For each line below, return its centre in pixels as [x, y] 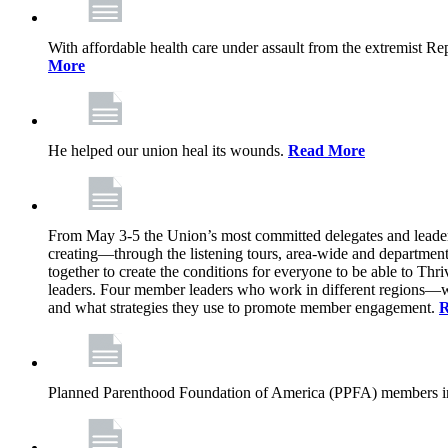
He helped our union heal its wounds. [168, 150]
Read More [326, 150]
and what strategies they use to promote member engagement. [243, 307]
